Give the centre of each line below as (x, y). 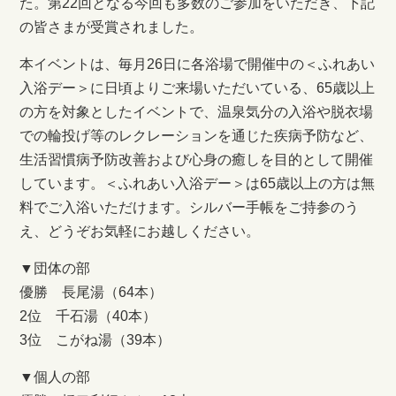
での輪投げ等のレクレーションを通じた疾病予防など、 (197, 136)
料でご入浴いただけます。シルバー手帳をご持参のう (190, 208)
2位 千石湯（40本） (88, 316)
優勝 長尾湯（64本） (91, 293)
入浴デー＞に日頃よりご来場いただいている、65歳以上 (198, 88)
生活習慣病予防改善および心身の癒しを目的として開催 (197, 160)
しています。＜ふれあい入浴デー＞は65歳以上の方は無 (198, 184)
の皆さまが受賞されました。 (112, 27)
